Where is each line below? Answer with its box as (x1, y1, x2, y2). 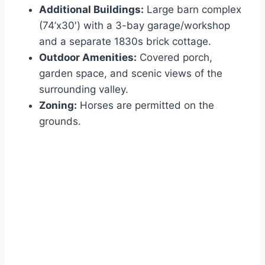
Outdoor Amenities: (39, 51, 137, 63)
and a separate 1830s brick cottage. (39, 35, 211, 47)
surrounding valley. (39, 83, 128, 95)
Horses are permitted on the (77, 99, 214, 111)
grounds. (39, 115, 81, 127)
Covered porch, (137, 51, 212, 63)
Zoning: (39, 99, 77, 111)
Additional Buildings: (39, 3, 144, 15)
